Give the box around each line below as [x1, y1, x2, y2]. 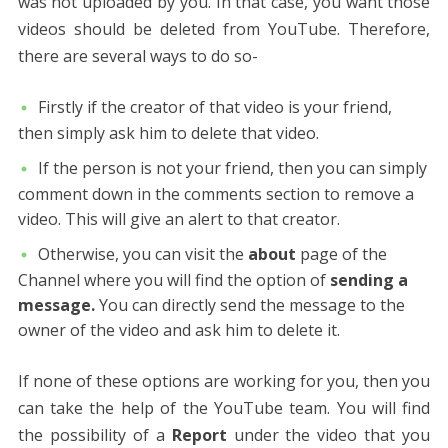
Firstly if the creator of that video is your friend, [37, 95, 392, 118]
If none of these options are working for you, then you [17, 370, 431, 393]
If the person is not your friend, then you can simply [37, 156, 427, 179]
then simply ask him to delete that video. [17, 121, 319, 144]
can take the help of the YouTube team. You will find [17, 397, 431, 420]
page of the [299, 243, 387, 266]
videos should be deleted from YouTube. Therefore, [17, 17, 431, 40]
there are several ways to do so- [17, 44, 258, 67]
